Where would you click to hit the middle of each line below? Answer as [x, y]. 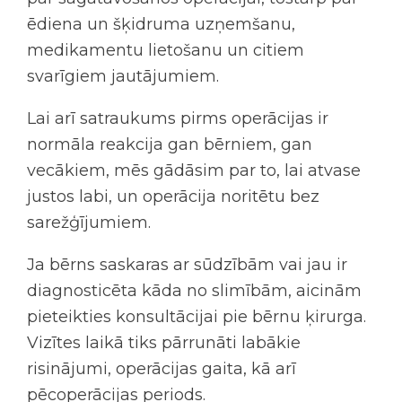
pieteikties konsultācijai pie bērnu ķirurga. [197, 317]
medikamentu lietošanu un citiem [166, 50]
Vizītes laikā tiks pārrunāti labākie [164, 343]
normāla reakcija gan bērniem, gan [170, 144]
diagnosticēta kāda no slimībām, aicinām [194, 291]
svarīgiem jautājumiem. [125, 76]
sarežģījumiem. [91, 223]
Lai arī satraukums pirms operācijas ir [178, 118]
